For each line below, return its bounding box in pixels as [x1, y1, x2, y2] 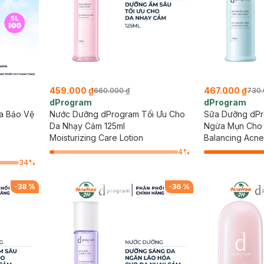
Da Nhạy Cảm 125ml [49, 121, 125, 131]
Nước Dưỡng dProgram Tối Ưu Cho [49, 109, 185, 119]
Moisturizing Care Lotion [49, 133, 143, 143]
